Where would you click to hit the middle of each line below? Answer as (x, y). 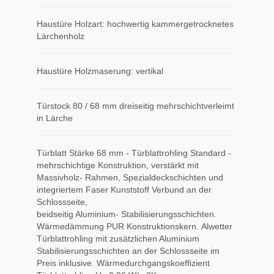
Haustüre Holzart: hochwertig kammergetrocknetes (135, 24)
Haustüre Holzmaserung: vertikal (100, 71)
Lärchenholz (61, 36)
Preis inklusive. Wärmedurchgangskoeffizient (123, 263)
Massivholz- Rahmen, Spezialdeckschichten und (130, 177)
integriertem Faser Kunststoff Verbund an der (124, 190)
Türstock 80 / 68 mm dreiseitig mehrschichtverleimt (135, 106)
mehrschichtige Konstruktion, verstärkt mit (118, 165)
